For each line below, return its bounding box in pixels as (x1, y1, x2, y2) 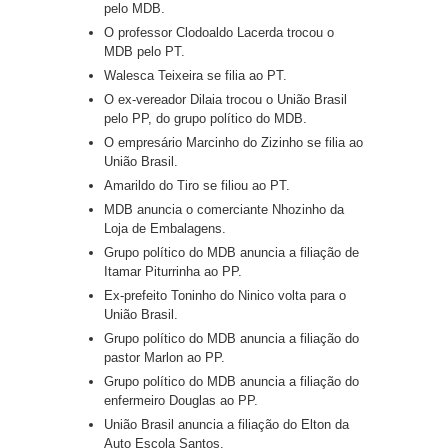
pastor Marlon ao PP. (104, 350, 225, 366)
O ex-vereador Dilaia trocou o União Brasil (104, 92, 347, 108)
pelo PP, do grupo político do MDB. (104, 111, 307, 127)
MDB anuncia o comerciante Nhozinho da (104, 202, 344, 218)
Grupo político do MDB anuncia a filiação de (104, 245, 359, 261)
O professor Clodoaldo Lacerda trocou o (104, 25, 334, 41)
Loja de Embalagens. (104, 221, 226, 237)
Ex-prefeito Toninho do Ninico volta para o (104, 288, 346, 304)
